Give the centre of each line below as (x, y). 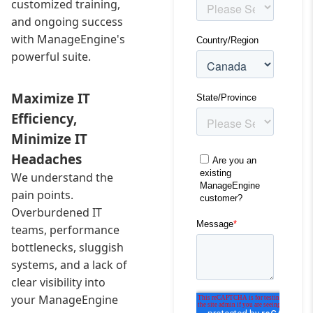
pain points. (42, 195)
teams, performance (65, 230)
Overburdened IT (57, 212)
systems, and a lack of (69, 265)
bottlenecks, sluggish (67, 247)
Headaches (46, 159)
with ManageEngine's (68, 39)
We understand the (62, 177)
